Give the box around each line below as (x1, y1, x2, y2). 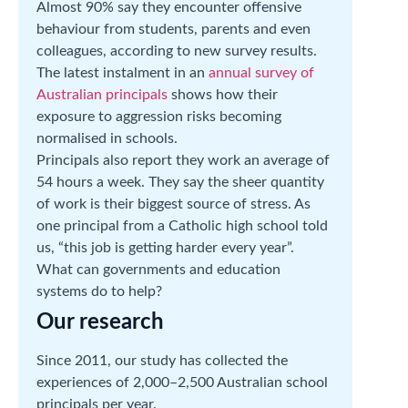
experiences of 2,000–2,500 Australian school (36, 374, 328, 390)
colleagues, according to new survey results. (36, 43, 317, 58)
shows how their (168, 87, 278, 102)
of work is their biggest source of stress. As (36, 196, 311, 211)
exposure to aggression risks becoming (36, 108, 281, 124)
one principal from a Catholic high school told (36, 218, 328, 233)
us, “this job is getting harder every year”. (36, 240, 294, 255)
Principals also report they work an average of (36, 152, 330, 168)
